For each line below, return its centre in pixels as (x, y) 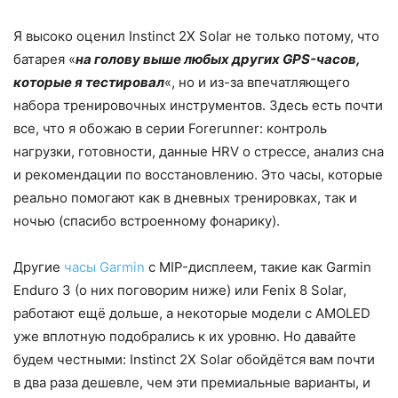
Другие (39, 267)
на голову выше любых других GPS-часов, (218, 60)
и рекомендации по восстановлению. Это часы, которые (198, 175)
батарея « (44, 60)
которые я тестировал (89, 83)
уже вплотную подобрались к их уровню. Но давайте (185, 337)
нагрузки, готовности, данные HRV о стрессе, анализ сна (199, 152)
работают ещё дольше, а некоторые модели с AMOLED (192, 314)
